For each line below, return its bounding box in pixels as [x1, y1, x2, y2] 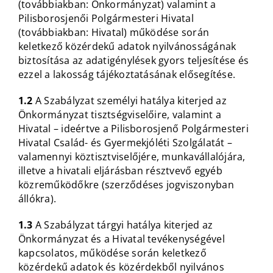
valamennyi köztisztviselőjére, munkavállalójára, [18, 150, 246, 164]
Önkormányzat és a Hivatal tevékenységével [18, 232, 225, 246]
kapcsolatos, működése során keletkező [18, 246, 207, 260]
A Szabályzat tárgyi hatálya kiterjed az [32, 218, 213, 232]
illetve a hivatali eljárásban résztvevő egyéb [18, 164, 222, 178]
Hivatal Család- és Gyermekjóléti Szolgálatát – [18, 136, 233, 150]
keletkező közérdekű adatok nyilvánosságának [18, 40, 236, 54]
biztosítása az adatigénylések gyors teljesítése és [18, 54, 249, 68]
